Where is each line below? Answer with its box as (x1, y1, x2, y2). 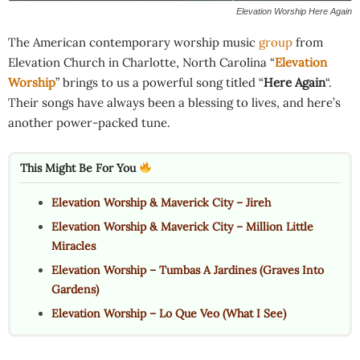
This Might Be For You (20, 160, 139, 175)
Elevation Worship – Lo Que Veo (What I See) (51, 305, 286, 321)
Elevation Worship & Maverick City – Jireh (51, 194, 271, 210)
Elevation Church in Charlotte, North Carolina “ (8, 54, 275, 70)
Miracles (51, 238, 96, 253)
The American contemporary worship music (8, 34, 259, 50)
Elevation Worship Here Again (236, 6, 352, 16)
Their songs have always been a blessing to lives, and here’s (8, 94, 341, 110)
